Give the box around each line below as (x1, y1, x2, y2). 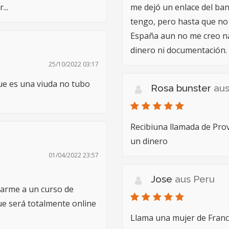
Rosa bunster (151, 82, 214, 94)
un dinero (130, 135, 168, 147)
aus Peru (175, 173, 215, 185)
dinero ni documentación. (130, 44, 227, 56)
